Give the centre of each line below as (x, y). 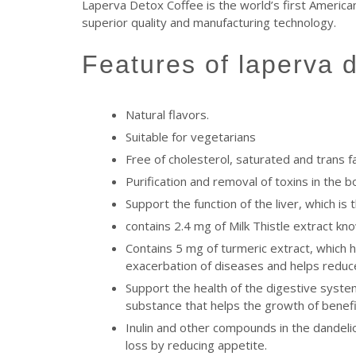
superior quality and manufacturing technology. (209, 23)
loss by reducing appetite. (196, 344)
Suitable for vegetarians (191, 136)
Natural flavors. (167, 114)
